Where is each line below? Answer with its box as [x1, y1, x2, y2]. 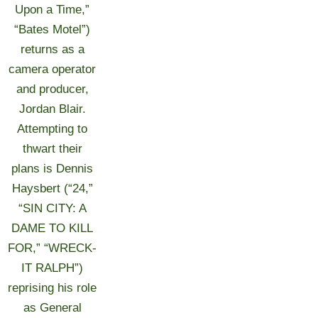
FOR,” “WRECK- [8, 241, 97, 255]
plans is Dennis [11, 162, 94, 175]
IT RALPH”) [21, 261, 84, 275]
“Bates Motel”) [14, 23, 91, 36]
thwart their [22, 142, 82, 155]
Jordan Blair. [18, 102, 86, 116]
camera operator [9, 62, 97, 76]
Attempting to [17, 122, 88, 136]
